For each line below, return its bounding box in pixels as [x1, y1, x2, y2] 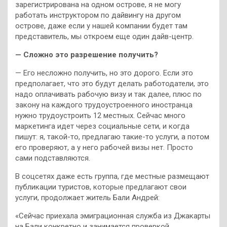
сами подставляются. [15, 154, 90, 163]
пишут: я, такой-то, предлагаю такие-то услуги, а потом [15, 132, 209, 142]
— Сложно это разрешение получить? [15, 50, 158, 60]
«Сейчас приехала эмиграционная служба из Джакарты [15, 211, 210, 221]
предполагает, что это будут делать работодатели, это [15, 79, 209, 89]
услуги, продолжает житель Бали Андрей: [15, 193, 160, 203]
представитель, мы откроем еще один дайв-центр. [15, 32, 194, 42]
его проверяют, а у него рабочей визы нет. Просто [15, 143, 193, 153]
